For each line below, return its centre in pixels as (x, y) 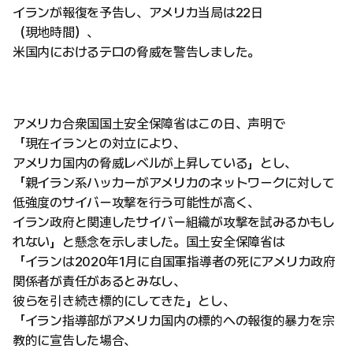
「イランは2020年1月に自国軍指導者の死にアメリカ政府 (174, 262)
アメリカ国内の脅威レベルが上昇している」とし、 (155, 163)
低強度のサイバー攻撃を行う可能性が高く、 (136, 203)
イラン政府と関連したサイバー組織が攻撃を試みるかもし (174, 223)
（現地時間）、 (56, 33)
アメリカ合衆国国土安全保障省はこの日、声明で (149, 124)
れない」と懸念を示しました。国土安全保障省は (149, 242)
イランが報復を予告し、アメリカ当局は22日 (138, 13)
